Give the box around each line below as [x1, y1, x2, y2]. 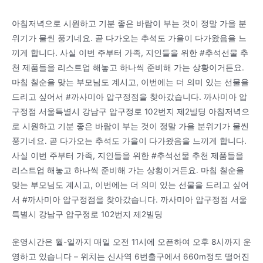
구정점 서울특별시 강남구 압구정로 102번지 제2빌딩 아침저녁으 [12, 106, 249, 116]
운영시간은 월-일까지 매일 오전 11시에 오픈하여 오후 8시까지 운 [12, 237, 251, 247]
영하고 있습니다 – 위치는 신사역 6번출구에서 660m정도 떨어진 [12, 251, 249, 261]
